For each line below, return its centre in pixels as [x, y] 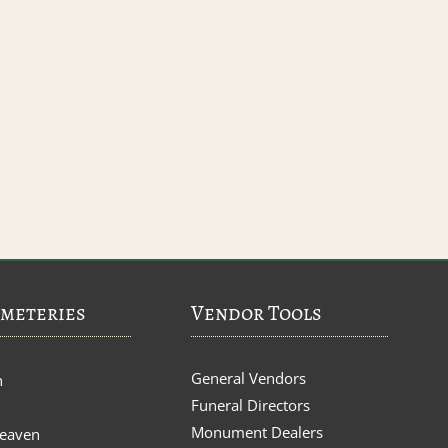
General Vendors [249, 377]
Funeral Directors [251, 404]
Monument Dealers [257, 431]
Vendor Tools [257, 312]
